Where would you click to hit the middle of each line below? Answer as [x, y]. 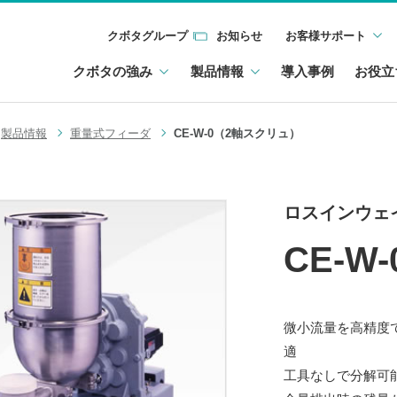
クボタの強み [113, 71]
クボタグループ [147, 35]
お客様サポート [326, 35]
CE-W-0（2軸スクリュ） [237, 133]
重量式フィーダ [110, 133]
